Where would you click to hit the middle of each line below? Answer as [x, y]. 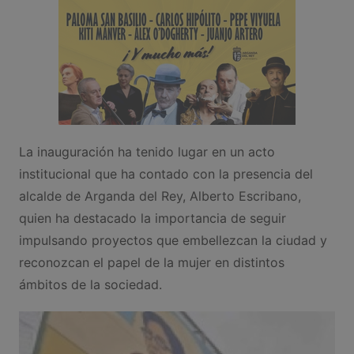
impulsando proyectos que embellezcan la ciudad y [173, 240]
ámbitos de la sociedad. [90, 284]
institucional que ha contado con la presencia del [166, 173]
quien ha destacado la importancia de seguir [152, 218]
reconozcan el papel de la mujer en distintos [151, 262]
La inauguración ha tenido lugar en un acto [147, 151]
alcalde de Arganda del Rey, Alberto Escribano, [160, 196]
